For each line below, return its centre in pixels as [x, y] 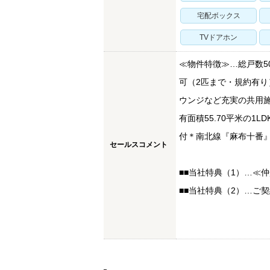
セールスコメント [139, 145]
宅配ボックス [218, 16]
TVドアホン [218, 37]
